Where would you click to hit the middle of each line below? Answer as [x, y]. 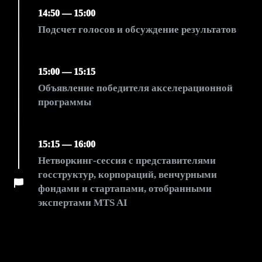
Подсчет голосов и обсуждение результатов [137, 30]
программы [65, 102]
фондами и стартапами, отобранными [125, 189]
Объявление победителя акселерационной [135, 88]
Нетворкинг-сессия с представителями [127, 161]
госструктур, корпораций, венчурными [127, 175]
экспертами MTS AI [83, 203]
